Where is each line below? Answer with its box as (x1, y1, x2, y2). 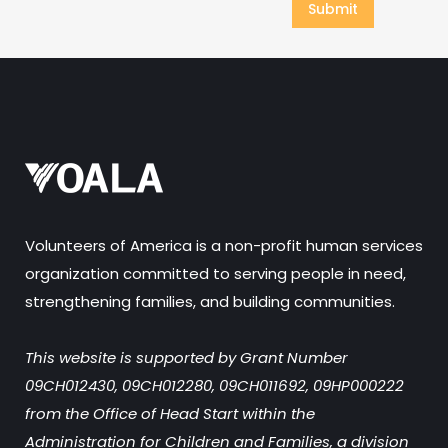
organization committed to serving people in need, (25, 263, 406, 284)
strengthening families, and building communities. (25, 291, 395, 312)
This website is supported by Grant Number (25, 347, 348, 368)
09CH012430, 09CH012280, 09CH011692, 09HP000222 (25, 375, 404, 396)
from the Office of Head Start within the (25, 403, 315, 424)
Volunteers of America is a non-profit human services (25, 235, 423, 256)
